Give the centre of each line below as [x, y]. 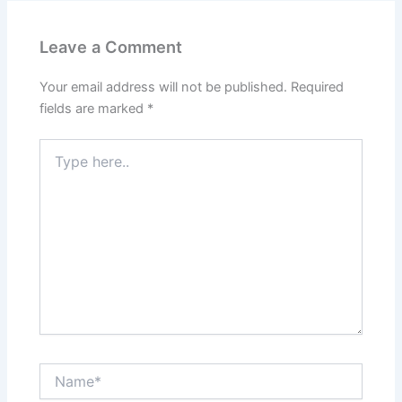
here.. [56, 165]
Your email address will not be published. [164, 87]
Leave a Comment [111, 47]
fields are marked [94, 109]
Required [318, 87]
